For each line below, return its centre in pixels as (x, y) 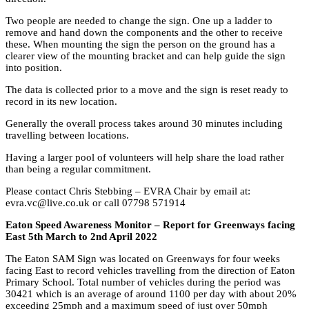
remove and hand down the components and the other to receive (144, 32)
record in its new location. (61, 101)
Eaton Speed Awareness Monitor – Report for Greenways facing (150, 225)
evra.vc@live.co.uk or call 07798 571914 (96, 202)
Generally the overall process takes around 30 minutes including (144, 123)
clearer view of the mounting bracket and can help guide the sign (146, 56)
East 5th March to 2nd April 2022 (81, 236)
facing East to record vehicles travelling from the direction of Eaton (150, 270)
